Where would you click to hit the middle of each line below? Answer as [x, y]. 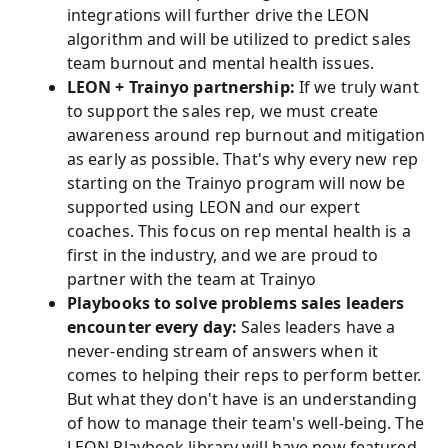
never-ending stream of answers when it [222, 350]
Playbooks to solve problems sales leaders [235, 302]
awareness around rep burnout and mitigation [246, 134]
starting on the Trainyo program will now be [236, 182]
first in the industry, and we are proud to [222, 254]
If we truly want [356, 86]
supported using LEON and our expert [213, 206]
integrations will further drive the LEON [218, 14]
